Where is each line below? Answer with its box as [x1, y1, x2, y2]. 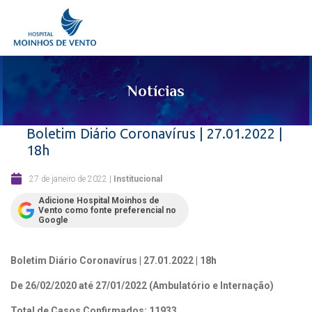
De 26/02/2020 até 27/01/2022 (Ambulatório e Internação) [10, 280, 274, 291]
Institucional [114, 173, 162, 184]
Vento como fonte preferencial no [38, 205, 176, 215]
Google [38, 215, 68, 225]
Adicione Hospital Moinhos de [38, 196, 159, 205]
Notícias [127, 82, 185, 100]
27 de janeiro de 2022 [29, 173, 107, 184]
